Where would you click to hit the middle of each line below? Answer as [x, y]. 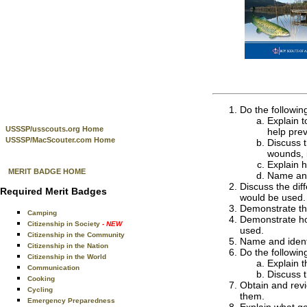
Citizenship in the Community [76, 235]
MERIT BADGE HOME [47, 171]
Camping [42, 213]
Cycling [40, 290]
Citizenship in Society [65, 224]
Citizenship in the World [67, 257]
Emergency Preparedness [71, 300]
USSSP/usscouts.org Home [54, 129]
